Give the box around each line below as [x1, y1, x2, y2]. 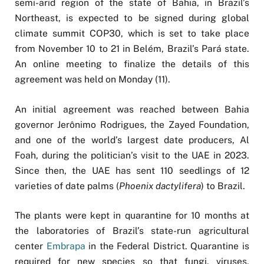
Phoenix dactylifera [119, 180, 201, 192]
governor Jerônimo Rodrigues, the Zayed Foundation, [15, 118, 249, 130]
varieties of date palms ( [15, 180, 119, 192]
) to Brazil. [201, 180, 245, 192]
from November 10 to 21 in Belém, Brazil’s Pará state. [15, 43, 249, 55]
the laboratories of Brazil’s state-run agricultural [15, 225, 249, 236]
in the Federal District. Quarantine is [85, 240, 250, 252]
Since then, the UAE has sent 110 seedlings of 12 [15, 164, 249, 176]
